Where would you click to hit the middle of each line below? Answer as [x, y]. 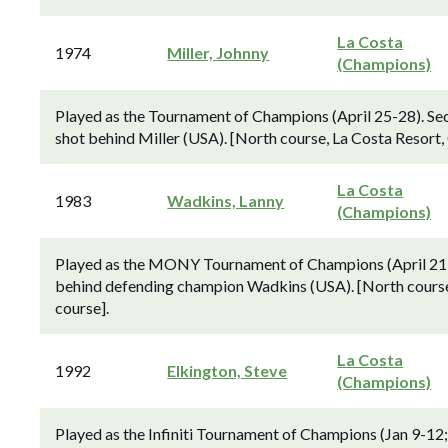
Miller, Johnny [218, 52]
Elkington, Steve [227, 370]
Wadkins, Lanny [226, 200]
